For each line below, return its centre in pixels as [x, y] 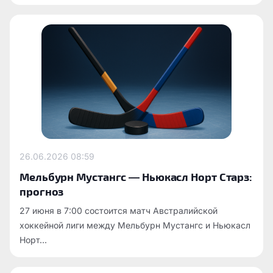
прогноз [42, 191]
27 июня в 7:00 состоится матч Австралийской [119, 210]
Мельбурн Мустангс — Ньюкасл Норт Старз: [136, 176]
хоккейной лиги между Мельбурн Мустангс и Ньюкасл [135, 225]
